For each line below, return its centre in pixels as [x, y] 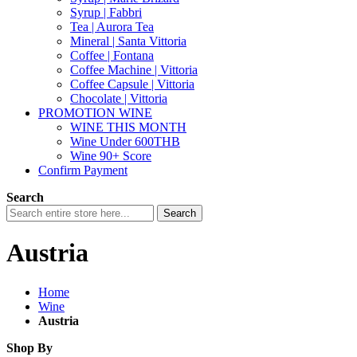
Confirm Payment [83, 170]
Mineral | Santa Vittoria [128, 41]
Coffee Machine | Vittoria [134, 70]
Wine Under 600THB [125, 141]
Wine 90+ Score [111, 156]
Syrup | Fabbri [106, 12]
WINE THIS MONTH [128, 127]
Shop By [29, 347]
